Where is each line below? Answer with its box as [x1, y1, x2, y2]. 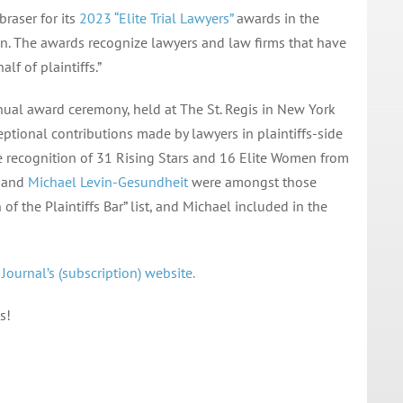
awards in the [232, 8, 319, 27]
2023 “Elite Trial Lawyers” [78, 8, 233, 27]
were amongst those [187, 172, 317, 191]
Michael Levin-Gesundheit [27, 172, 188, 191]
